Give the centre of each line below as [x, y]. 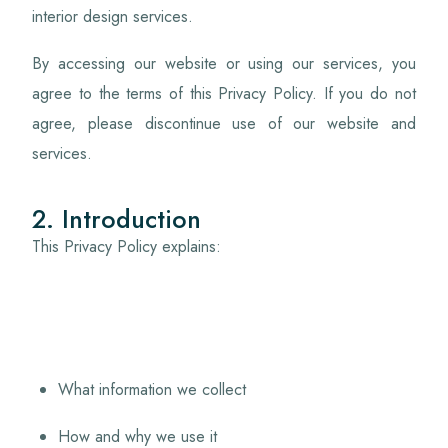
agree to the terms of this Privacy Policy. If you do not [224, 94]
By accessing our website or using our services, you [224, 64]
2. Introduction [117, 218]
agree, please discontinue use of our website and [224, 124]
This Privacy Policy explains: [127, 246]
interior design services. [113, 16]
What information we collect [152, 389]
